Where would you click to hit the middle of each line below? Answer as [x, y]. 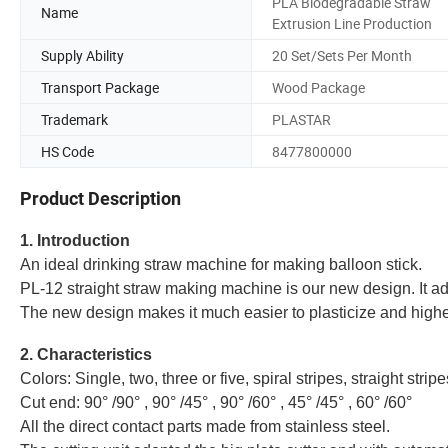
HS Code [67, 151]
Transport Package [100, 87]
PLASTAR [301, 119]
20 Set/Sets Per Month [342, 55]
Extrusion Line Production [352, 23]
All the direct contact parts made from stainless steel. [205, 427]
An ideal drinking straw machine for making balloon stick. [221, 265]
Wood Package [318, 87]
